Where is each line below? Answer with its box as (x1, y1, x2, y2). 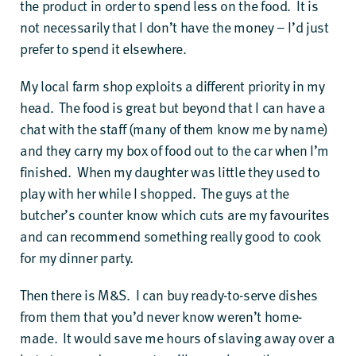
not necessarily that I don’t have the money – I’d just (20, 17, 329, 37)
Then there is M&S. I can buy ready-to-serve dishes (20, 284, 318, 304)
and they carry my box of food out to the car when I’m (20, 140, 329, 160)
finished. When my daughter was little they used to (20, 161, 320, 181)
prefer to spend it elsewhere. (20, 38, 187, 58)
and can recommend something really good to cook (20, 226, 321, 246)
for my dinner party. (20, 247, 133, 267)
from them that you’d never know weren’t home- (20, 306, 302, 326)
